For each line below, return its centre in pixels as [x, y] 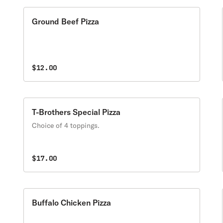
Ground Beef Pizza [66, 21]
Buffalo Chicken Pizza [72, 203]
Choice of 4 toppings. [66, 125]
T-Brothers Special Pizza [76, 112]
